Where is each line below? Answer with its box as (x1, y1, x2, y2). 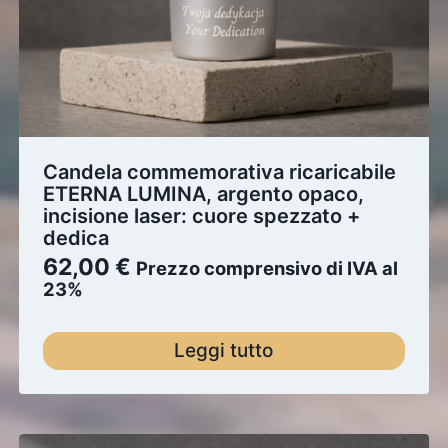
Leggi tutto (174, 339, 274, 362)
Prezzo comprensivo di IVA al (135, 256, 398, 279)
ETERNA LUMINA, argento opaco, (42, 181, 364, 206)
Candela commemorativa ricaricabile (42, 159, 396, 184)
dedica (42, 225, 109, 250)
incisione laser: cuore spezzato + (42, 203, 360, 228)
